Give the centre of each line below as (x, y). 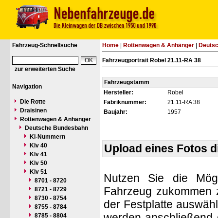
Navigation (27, 87)
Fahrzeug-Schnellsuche (45, 45)
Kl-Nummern (47, 137)
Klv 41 (38, 154)
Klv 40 (38, 145)
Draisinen (33, 110)
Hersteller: (118, 92)
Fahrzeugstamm (127, 82)
